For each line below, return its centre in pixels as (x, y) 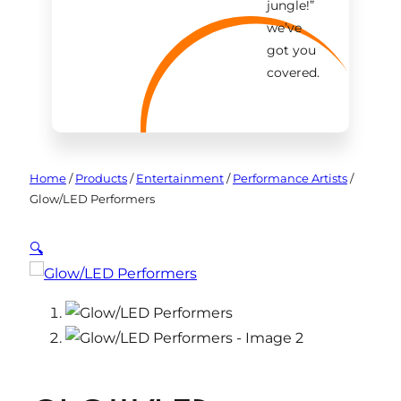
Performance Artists (290, 178)
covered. (293, 73)
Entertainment (180, 178)
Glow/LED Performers (92, 199)
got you (291, 50)
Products (101, 178)
